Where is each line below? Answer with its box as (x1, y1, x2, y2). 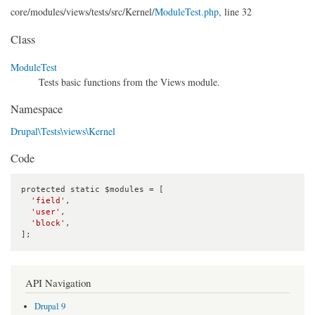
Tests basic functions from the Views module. (39, 75, 220, 89)
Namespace (11, 101, 63, 117)
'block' (31, 218, 65, 228)
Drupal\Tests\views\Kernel (11, 124, 115, 138)
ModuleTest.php (155, 4, 219, 18)
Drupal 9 (34, 300, 65, 312)
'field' (31, 195, 65, 205)
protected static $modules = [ (21, 184, 164, 194)
